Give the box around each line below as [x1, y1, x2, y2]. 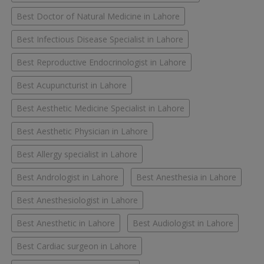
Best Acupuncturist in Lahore [16, 80, 127, 91]
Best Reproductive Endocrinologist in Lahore [16, 57, 186, 68]
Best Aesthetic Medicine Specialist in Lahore [16, 103, 184, 114]
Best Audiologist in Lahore [133, 217, 233, 229]
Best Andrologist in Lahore [16, 171, 118, 183]
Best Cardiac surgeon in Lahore [16, 240, 137, 252]
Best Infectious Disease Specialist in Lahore [16, 34, 183, 45]
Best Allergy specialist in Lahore [16, 148, 137, 160]
